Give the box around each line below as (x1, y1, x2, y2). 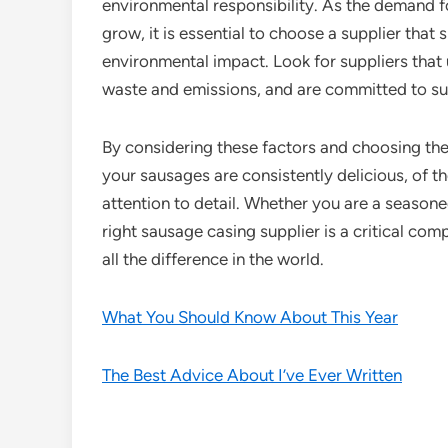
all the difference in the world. (102, 249, 324, 269)
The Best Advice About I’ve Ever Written (102, 365, 402, 385)
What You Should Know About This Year (102, 307, 398, 327)
